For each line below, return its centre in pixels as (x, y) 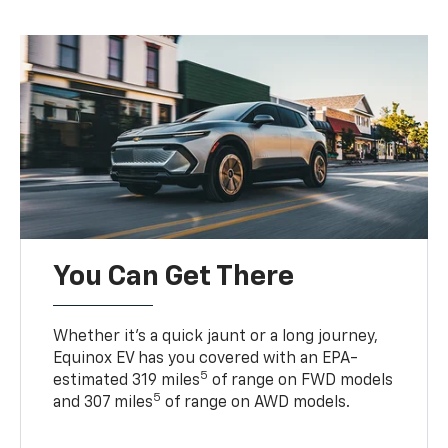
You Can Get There (174, 276)
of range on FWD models (301, 380)
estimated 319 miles (127, 380)
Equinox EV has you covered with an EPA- (206, 358)
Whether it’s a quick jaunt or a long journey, (216, 336)
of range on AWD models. (256, 402)
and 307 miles (103, 402)
